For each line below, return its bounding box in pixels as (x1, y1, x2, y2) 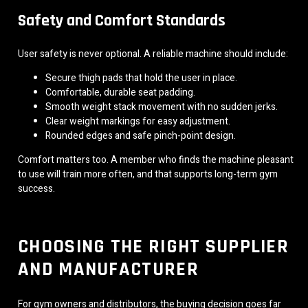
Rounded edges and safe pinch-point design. (45, 128, 236, 143)
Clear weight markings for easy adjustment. (45, 113, 230, 129)
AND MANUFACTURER (18, 257, 199, 283)
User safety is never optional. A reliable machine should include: (18, 46, 288, 61)
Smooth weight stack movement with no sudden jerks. (45, 99, 278, 114)
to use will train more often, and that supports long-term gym (18, 166, 278, 181)
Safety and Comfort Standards (18, 10, 225, 31)
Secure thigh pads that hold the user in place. (45, 70, 237, 85)
